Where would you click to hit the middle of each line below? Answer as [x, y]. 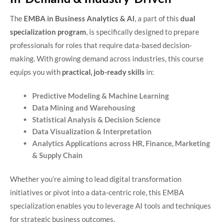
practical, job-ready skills [103, 72]
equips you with [36, 72]
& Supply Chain [57, 155]
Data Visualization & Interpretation [92, 132]
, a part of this [158, 18]
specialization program [48, 31]
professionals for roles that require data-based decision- [101, 45]
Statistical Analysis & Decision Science [96, 120]
